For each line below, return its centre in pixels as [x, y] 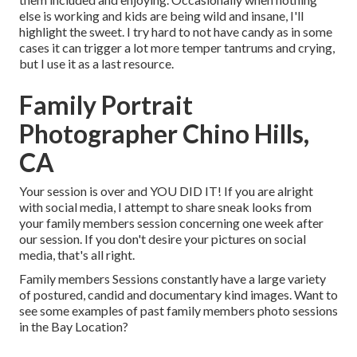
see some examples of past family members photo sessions [178, 311]
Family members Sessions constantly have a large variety [173, 279]
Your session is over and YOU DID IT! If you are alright [166, 191]
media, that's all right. [77, 255]
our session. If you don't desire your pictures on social [163, 239]
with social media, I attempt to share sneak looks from [165, 207]
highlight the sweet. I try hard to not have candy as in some [176, 32]
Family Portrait [106, 105]
